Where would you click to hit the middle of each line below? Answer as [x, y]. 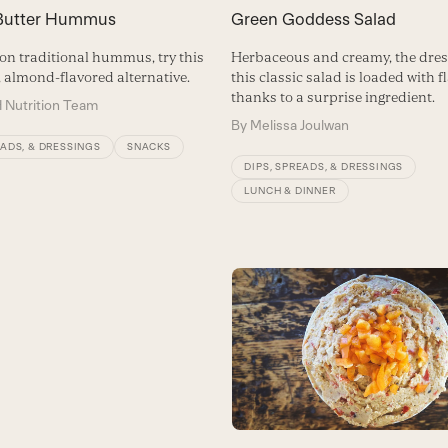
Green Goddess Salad [314, 19]
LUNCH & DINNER [290, 191]
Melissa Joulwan [300, 125]
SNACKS [148, 147]
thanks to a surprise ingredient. [333, 97]
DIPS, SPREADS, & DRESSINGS [324, 167]
